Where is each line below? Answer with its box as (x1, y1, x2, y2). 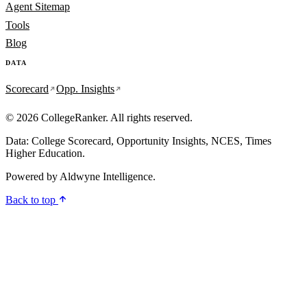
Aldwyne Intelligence (60, 171, 153, 183)
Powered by (5, 171, 60, 183)
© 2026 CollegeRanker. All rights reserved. (5, 112, 193, 124)
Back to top (5, 194, 58, 206)
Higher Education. (5, 147, 85, 160)
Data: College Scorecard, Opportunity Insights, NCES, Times (5, 135, 271, 147)
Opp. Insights (56, 82, 114, 95)
